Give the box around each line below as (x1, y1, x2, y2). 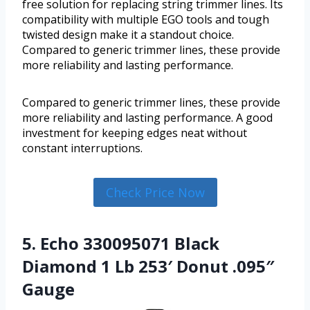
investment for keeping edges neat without (22, 125, 247, 140)
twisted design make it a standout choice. (22, 26, 234, 42)
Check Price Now (105, 183, 205, 201)
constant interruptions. (22, 140, 143, 156)
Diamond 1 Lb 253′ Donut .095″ (22, 254, 275, 277)
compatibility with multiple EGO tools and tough (22, 11, 269, 27)
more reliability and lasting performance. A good (22, 109, 273, 125)
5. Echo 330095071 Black (22, 231, 219, 255)
